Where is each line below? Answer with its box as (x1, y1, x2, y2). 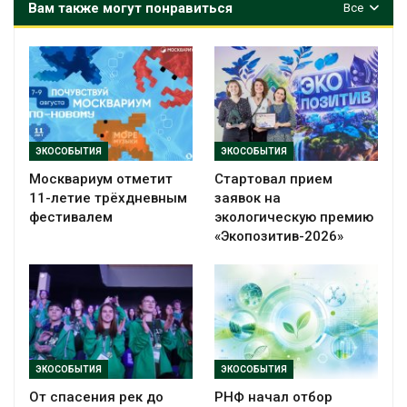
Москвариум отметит (29, 171, 173, 188)
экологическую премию (214, 209, 373, 226)
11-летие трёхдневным (29, 190, 187, 207)
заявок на (214, 190, 281, 207)
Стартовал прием (214, 171, 333, 188)
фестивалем (29, 209, 113, 226)
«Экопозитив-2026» (214, 228, 343, 245)
